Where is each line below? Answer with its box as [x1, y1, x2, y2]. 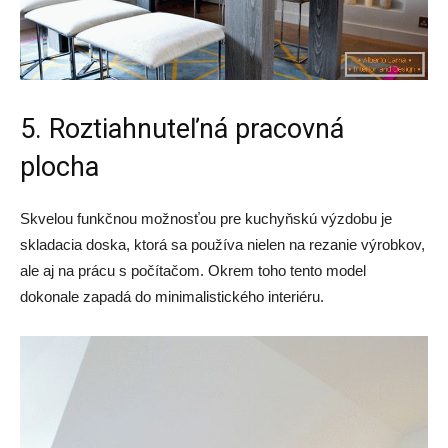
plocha [20, 150, 99, 183]
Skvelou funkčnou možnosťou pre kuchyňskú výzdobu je [20, 209, 392, 227]
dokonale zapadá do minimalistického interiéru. [20, 287, 324, 305]
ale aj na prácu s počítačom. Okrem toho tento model [20, 261, 366, 279]
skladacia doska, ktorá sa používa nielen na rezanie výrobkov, [20, 235, 425, 253]
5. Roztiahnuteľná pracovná [20, 112, 344, 145]
